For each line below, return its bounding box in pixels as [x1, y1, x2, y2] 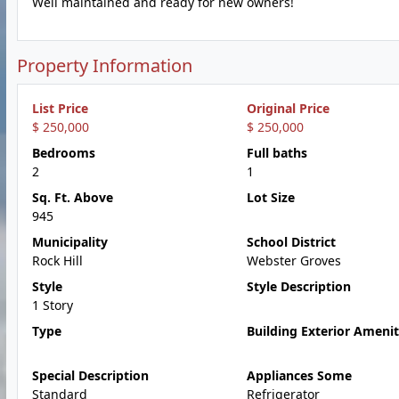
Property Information [17, 53, 192, 77]
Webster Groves [246, 252, 341, 269]
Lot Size [246, 189, 295, 206]
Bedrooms [32, 144, 95, 161]
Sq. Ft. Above [32, 189, 113, 206]
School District [246, 233, 336, 250]
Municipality [32, 233, 108, 250]
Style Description [246, 278, 351, 295]
